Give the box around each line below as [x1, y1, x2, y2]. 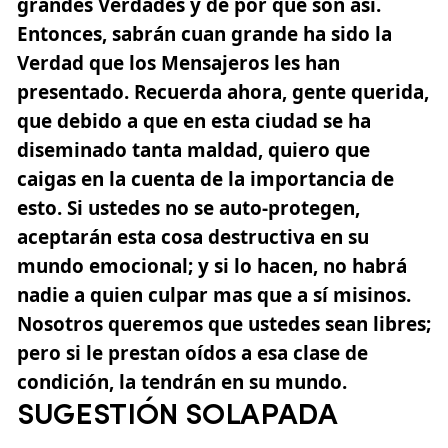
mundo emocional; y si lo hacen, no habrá [17, 252, 407, 279]
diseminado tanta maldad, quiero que [17, 136, 370, 163]
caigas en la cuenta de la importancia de [17, 165, 394, 192]
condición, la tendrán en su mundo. [17, 368, 347, 395]
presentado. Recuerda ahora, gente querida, [17, 78, 429, 105]
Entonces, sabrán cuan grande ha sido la [17, 20, 392, 47]
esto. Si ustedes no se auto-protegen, [17, 194, 360, 221]
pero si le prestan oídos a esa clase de [17, 339, 368, 366]
